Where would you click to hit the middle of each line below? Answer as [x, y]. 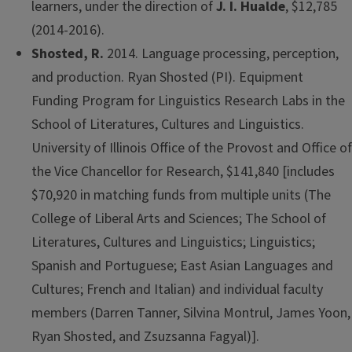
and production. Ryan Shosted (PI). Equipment [167, 77]
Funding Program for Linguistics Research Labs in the [188, 101]
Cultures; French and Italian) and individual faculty [177, 289]
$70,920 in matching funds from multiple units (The [181, 195]
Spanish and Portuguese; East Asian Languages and [182, 266]
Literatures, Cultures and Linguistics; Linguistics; [173, 242]
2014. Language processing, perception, [221, 53]
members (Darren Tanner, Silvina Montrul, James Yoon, [191, 313]
